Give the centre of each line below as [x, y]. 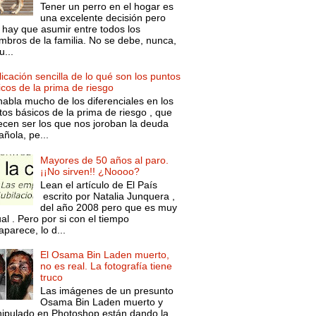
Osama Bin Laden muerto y [102, 302]
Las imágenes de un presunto [107, 291]
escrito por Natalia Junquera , [108, 196]
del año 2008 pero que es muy [109, 207]
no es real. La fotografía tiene [107, 266]
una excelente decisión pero [103, 17]
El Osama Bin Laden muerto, [105, 255]
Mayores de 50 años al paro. [105, 160]
